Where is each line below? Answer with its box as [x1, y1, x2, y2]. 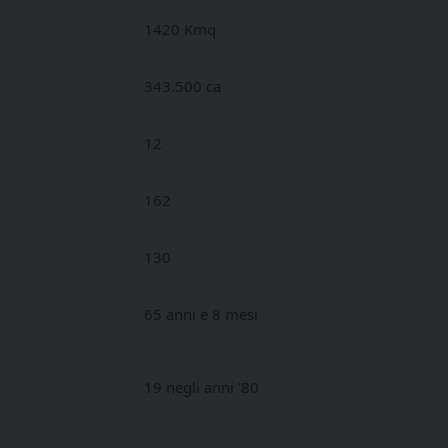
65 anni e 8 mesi [144, 304, 258, 324]
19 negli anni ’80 [144, 377, 259, 397]
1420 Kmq [144, 19, 216, 39]
